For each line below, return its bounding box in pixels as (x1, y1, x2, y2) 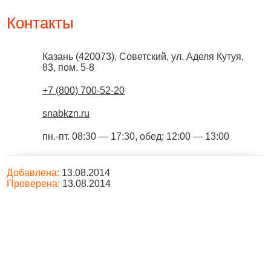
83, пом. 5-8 (42, 62, 94, 73)
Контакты (7, 14, 74, 32)
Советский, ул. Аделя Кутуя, (119, 51, 244, 62)
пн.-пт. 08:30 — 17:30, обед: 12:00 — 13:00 (42, 131, 229, 142)
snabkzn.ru (42, 108, 90, 119)
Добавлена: (7, 168, 59, 178)
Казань (42, 51, 73, 62)
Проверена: (7, 178, 60, 189)
